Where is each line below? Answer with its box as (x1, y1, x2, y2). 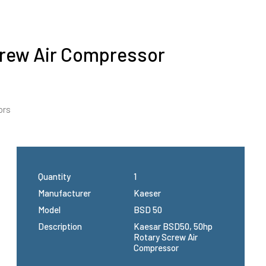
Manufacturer (38, 188, 91, 198)
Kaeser (134, 188, 161, 198)
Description (38, 221, 82, 232)
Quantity (38, 171, 71, 182)
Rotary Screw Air (134, 232, 198, 242)
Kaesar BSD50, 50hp (134, 221, 213, 232)
